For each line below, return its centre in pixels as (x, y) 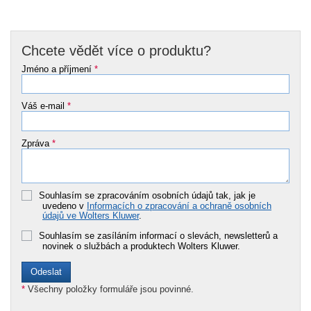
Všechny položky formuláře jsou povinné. (109, 289)
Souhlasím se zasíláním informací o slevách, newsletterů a (158, 235)
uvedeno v (65, 205)
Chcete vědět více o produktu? (116, 50)
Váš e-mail (44, 106)
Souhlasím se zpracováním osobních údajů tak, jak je (147, 195)
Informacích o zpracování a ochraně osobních (179, 205)
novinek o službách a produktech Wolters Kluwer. (141, 246)
